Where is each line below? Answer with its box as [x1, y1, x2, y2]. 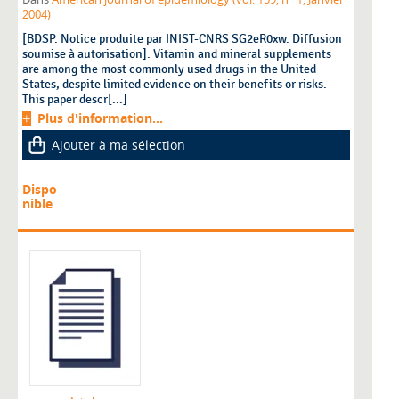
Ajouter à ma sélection [52, 136, 185, 154]
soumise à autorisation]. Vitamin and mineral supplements [22, 46, 331, 62]
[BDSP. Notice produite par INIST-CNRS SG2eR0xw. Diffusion [22, 31, 342, 47]
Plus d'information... [37, 110, 163, 127]
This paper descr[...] [22, 92, 127, 108]
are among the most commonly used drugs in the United [22, 61, 316, 77]
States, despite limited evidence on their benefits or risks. [22, 77, 327, 93]
